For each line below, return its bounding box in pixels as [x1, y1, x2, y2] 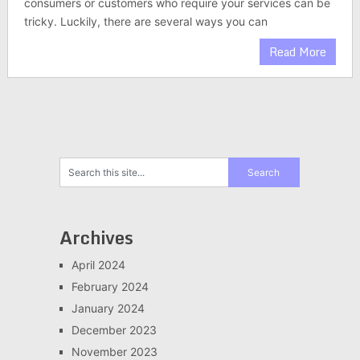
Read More [269, 43, 327, 61]
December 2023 [71, 323, 157, 337]
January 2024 [71, 301, 145, 315]
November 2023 [71, 345, 157, 358]
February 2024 [71, 280, 149, 293]
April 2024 [71, 258, 125, 272]
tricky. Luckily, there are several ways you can [23, 14, 268, 28]
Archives [59, 223, 133, 252]
